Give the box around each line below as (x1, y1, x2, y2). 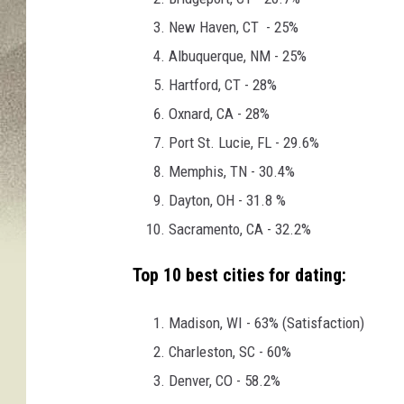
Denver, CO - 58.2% (169, 371, 280, 390)
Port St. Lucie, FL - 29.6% (169, 133, 319, 151)
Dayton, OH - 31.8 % (169, 190, 286, 209)
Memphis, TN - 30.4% (169, 161, 295, 180)
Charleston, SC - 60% (169, 342, 291, 361)
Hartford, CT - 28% (169, 75, 277, 94)
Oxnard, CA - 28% (169, 104, 270, 123)
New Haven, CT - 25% (169, 17, 298, 36)
